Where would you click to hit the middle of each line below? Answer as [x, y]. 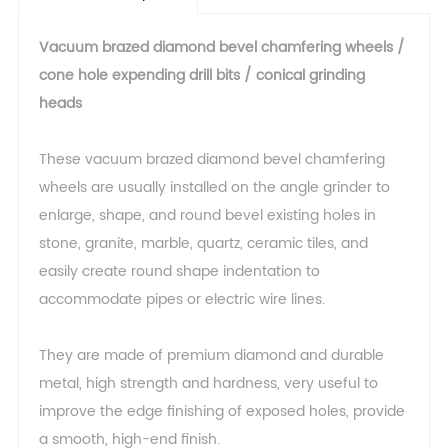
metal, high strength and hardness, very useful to [208, 384]
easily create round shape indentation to [179, 272]
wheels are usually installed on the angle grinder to [214, 188]
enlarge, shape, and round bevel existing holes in [207, 216]
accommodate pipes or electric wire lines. [181, 300]
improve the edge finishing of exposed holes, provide [221, 412]
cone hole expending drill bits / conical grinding [201, 76]
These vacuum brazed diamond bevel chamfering [211, 160]
